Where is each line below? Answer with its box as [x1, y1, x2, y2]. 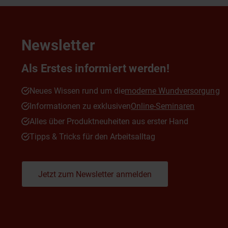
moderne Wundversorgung [125, 86, 220, 96]
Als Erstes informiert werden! [21, 62, 169, 75]
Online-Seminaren [131, 101, 195, 111]
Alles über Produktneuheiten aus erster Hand [30, 117, 188, 126]
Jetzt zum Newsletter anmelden [38, 169, 152, 179]
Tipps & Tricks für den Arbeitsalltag [30, 132, 155, 141]
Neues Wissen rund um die [30, 86, 125, 96]
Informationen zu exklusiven [30, 101, 131, 111]
